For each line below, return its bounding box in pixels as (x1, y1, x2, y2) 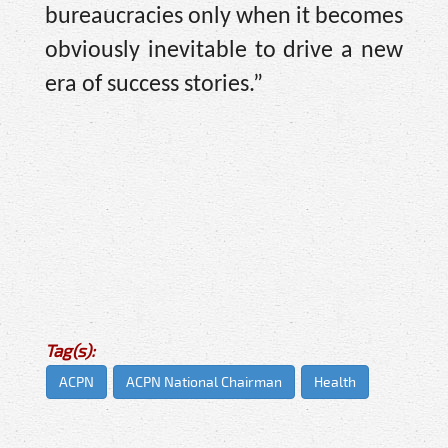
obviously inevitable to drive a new (45, 39, 403, 64)
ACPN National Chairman (126, 373, 282, 391)
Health (314, 373, 356, 391)
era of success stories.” (45, 73, 263, 98)
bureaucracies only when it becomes (45, 5, 403, 30)
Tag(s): (45, 340, 95, 361)
